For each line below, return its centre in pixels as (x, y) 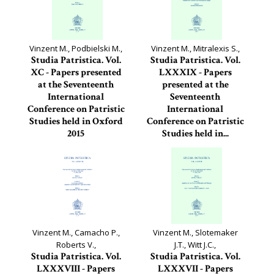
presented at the (195, 85)
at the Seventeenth (76, 85)
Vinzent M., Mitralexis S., (195, 48)
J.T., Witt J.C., (195, 245)
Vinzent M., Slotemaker (195, 232)
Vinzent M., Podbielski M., (76, 48)
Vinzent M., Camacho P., (76, 232)
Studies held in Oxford (76, 121)
